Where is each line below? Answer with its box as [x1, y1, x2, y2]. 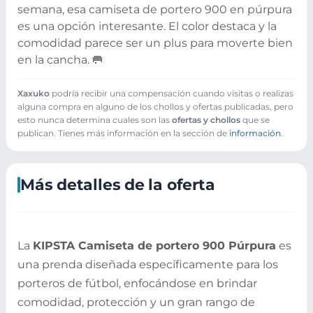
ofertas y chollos [172, 115, 240, 126]
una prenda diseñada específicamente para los [17, 257, 278, 271]
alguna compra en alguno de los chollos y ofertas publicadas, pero [17, 101, 293, 112]
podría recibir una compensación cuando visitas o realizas [50, 88, 293, 99]
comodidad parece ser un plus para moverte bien [17, 36, 293, 50]
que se [240, 115, 270, 126]
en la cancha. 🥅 [17, 53, 103, 67]
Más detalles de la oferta [20, 175, 215, 195]
